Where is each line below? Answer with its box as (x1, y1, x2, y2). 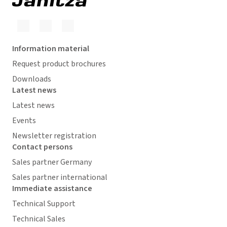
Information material (12, 43, 89, 55)
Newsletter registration (12, 130, 96, 142)
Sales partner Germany (12, 157, 92, 168)
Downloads (12, 73, 51, 85)
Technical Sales (12, 213, 65, 225)
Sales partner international (12, 172, 107, 183)
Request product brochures (12, 58, 106, 70)
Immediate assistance (12, 183, 92, 195)
